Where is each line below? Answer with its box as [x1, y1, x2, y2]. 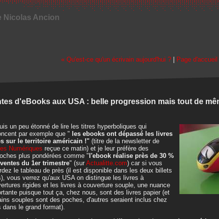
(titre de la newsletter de [91, 137, 159, 145]
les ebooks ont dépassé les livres [70, 130, 173, 137]
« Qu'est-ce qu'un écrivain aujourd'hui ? [61, 56, 171, 63]
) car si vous [127, 159, 162, 167]
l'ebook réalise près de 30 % [89, 152, 174, 159]
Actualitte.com [86, 159, 127, 167]
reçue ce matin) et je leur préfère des [43, 145, 149, 152]
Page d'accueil [176, 56, 218, 63]
